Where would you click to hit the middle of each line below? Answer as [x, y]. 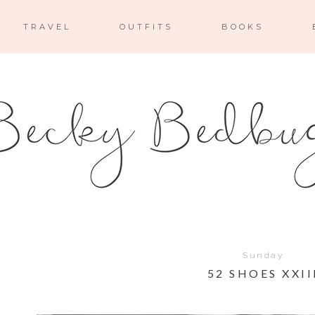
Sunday [263, 255]
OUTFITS [146, 27]
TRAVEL [47, 27]
